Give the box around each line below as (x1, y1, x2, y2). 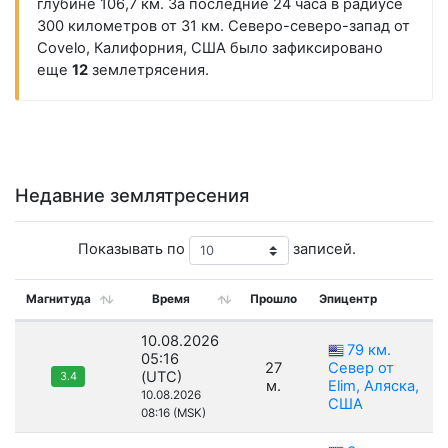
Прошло (250, 292, 297, 307)
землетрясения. (87, 61, 209, 80)
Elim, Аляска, (328, 377, 419, 396)
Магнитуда (26, 292, 91, 307)
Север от (328, 359, 394, 378)
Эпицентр (319, 292, 377, 307)
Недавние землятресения (15, 184, 249, 207)
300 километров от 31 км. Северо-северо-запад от (36, 17, 410, 36)
